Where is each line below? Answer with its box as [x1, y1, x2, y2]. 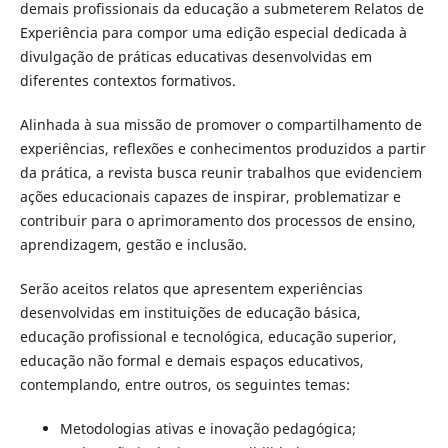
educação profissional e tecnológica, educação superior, [19, 327, 397, 346]
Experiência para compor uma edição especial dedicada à [19, 22, 407, 42]
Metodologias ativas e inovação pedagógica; [59, 419, 356, 439]
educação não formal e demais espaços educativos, [19, 351, 364, 370]
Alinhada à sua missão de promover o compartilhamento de [19, 114, 422, 134]
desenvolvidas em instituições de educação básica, [19, 303, 361, 322]
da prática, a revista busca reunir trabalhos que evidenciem [19, 162, 422, 182]
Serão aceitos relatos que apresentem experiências [19, 279, 363, 298]
